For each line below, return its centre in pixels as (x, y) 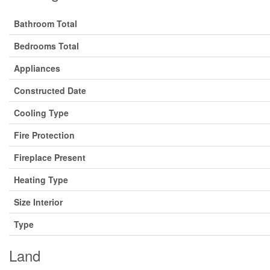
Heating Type (41, 180)
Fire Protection (44, 135)
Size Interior (38, 202)
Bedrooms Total (46, 46)
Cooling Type (41, 113)
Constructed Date (50, 90)
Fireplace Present (50, 157)
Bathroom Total (46, 24)
